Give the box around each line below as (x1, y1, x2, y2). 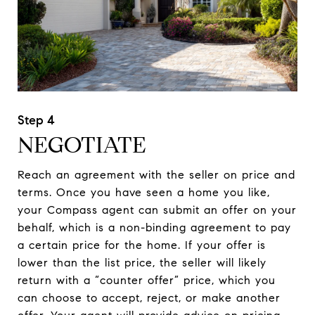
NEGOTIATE (18, 130, 146, 159)
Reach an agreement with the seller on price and (18, 167, 295, 181)
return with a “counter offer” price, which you (18, 273, 276, 287)
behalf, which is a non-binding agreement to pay (18, 220, 291, 234)
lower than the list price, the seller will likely (18, 255, 266, 269)
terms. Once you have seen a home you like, (18, 185, 270, 199)
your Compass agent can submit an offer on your (18, 202, 297, 217)
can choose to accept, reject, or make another (18, 290, 281, 304)
